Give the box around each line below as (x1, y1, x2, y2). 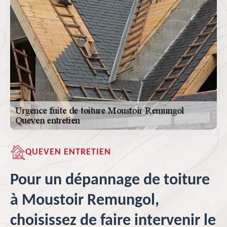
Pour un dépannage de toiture (10, 172, 210, 188)
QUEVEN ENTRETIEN (25, 147, 111, 157)
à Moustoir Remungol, (10, 193, 159, 209)
